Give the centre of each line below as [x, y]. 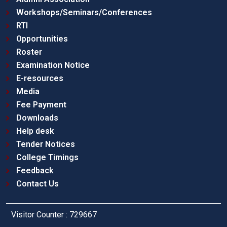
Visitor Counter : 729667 [54, 215]
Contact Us [37, 184]
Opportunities [42, 39]
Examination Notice [53, 65]
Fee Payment [41, 105]
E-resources [40, 79]
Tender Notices [46, 144]
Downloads [37, 118]
